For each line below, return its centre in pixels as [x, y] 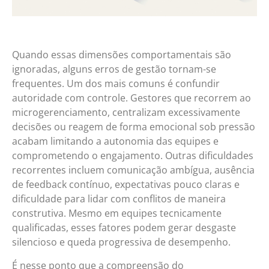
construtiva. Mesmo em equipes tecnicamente [117, 213]
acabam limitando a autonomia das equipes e [115, 141]
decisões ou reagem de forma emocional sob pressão [134, 127]
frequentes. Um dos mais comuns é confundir [116, 84]
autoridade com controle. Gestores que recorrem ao [131, 98]
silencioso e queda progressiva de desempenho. [121, 242]
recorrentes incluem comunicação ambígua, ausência [133, 170]
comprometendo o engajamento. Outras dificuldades [133, 156]
